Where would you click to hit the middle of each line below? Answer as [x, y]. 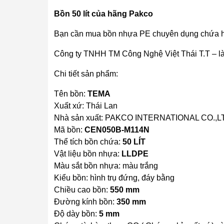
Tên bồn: [71, 94]
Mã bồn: [69, 130]
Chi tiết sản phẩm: [86, 74]
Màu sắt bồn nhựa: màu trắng [106, 166]
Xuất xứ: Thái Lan [86, 106]
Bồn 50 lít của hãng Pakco [103, 14]
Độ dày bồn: [76, 214]
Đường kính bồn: [85, 202]
